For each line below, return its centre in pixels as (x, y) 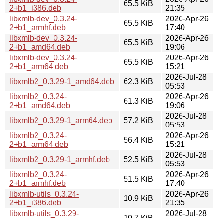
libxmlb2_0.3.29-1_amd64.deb (62, 81)
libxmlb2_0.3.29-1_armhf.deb (60, 159)
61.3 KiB (138, 101)
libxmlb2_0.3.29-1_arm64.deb (61, 120)
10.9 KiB (138, 198)
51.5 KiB (138, 179)
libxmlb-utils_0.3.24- (44, 194)
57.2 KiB (138, 120)
